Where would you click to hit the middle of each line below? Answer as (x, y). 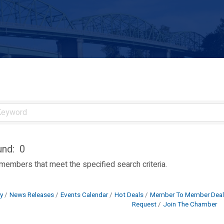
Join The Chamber (190, 204)
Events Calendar (84, 195)
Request (144, 204)
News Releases (32, 195)
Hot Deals (129, 195)
